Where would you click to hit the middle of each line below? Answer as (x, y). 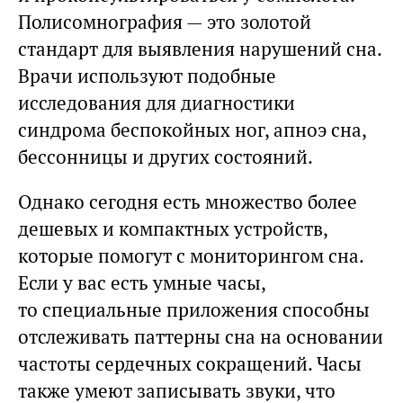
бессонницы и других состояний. (166, 157)
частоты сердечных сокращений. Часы (190, 364)
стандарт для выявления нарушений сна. (200, 49)
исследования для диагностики (157, 103)
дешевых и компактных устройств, (173, 229)
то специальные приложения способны (194, 310)
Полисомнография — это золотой (165, 22)
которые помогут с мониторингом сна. (191, 256)
